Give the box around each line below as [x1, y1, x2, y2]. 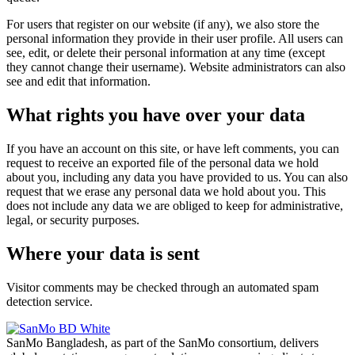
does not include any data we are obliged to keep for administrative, [6, 198, 343, 212]
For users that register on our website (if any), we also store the [6, 17, 319, 31]
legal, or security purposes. [6, 212, 139, 227]
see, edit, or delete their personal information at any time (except [6, 45, 325, 59]
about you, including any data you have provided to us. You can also [6, 170, 348, 184]
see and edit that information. [6, 74, 151, 88]
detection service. [6, 294, 93, 308]
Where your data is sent [6, 242, 200, 264]
